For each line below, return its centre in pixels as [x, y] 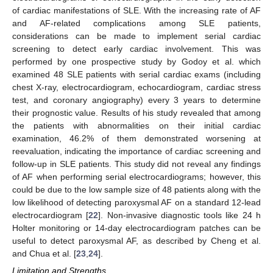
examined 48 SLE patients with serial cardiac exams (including [136, 75]
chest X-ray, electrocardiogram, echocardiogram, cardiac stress [136, 87]
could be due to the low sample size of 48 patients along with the [136, 190]
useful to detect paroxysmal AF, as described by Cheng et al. [136, 241]
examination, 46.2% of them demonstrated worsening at [136, 139]
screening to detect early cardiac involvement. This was [136, 49]
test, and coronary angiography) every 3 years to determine [136, 100]
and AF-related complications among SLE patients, [136, 23]
